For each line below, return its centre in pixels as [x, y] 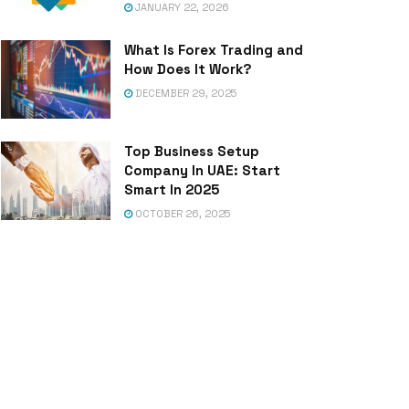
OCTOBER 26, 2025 [181, 213]
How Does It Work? [188, 69]
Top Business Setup [192, 151]
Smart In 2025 [172, 189]
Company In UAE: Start [202, 170]
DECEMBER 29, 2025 [184, 93]
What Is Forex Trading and [214, 50]
